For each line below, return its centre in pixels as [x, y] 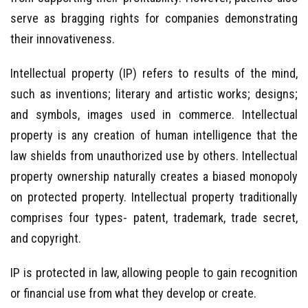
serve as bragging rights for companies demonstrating [154, 18]
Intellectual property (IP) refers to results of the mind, [154, 73]
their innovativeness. [63, 39]
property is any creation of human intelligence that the [154, 135]
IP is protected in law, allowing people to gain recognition [154, 273]
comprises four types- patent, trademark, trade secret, [154, 218]
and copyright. [46, 238]
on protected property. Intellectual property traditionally [154, 197]
